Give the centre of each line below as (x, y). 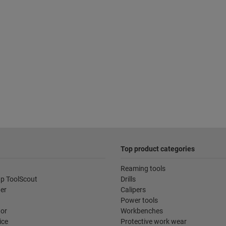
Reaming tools (143, 169)
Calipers (133, 190)
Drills (128, 179)
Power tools (139, 201)
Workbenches (142, 211)
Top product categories (158, 149)
